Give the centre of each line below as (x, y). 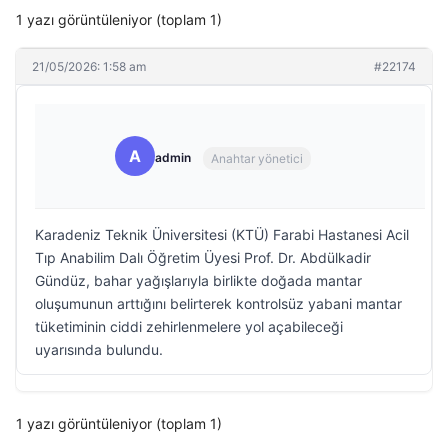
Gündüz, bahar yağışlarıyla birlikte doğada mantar (198, 280)
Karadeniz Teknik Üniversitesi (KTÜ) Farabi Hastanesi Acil (222, 234)
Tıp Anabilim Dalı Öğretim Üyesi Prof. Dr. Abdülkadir (203, 257)
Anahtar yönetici (257, 158)
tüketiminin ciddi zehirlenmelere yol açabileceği (189, 326)
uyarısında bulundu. (99, 349)
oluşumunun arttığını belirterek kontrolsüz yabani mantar (218, 303)
